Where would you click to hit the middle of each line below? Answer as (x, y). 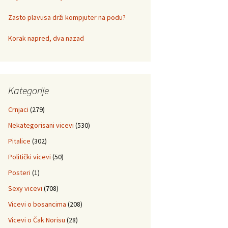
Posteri (19, 173)
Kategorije (28, 90)
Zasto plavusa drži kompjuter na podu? (67, 17)
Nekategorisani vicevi (41, 125)
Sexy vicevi (25, 188)
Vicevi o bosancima (37, 204)
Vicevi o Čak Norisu (37, 220)
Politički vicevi (30, 157)
